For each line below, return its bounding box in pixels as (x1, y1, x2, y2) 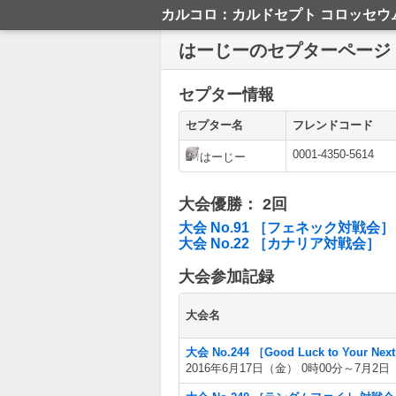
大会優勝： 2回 (179, 195, 287, 213)
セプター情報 (179, 86, 274, 103)
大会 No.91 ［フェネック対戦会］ (179, 220, 394, 235)
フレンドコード (293, 118, 373, 132)
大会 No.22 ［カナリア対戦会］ (179, 236, 380, 251)
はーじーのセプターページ (179, 41, 391, 60)
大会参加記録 (179, 268, 274, 286)
